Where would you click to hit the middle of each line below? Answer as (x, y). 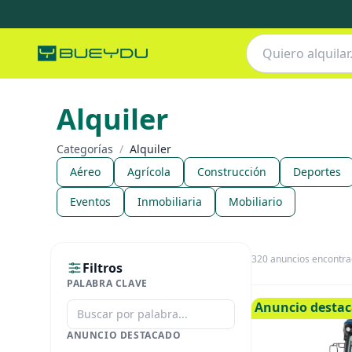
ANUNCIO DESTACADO (124, 335)
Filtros (103, 268)
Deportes (317, 172)
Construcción (232, 172)
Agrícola (149, 172)
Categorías (85, 149)
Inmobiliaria (170, 202)
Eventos (90, 202)
